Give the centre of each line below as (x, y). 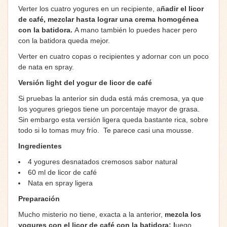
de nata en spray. (46, 67)
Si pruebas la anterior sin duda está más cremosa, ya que (111, 98)
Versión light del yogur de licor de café (85, 82)
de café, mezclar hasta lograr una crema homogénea (108, 19)
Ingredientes (40, 146)
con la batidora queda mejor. (64, 40)
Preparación (39, 198)
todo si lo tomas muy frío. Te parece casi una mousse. (106, 130)
